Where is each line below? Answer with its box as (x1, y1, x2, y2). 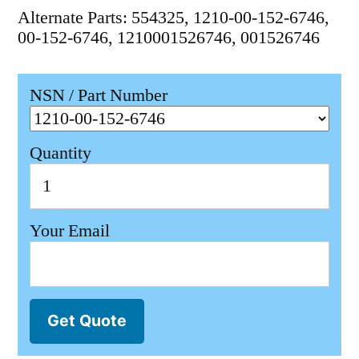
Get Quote (47, 311, 127, 331)
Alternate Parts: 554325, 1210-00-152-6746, (18, 6, 329, 30)
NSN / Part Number (30, 84, 167, 107)
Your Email (30, 219, 110, 242)
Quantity (30, 142, 91, 165)
